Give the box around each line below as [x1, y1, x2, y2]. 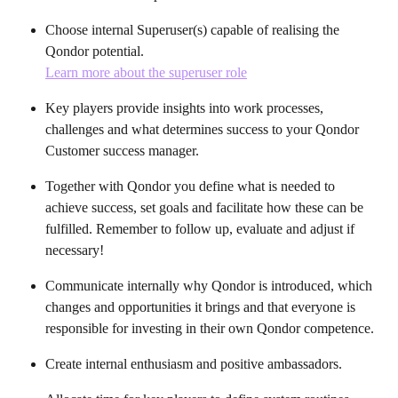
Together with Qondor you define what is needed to [45, 178, 338, 194]
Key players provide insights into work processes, [45, 99, 327, 115]
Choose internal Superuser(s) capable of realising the [45, 21, 343, 37]
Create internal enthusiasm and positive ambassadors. [45, 355, 342, 371]
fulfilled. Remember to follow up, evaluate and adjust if [45, 220, 358, 236]
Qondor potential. [45, 43, 147, 59]
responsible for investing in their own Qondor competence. [45, 320, 374, 336]
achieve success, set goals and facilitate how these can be [45, 199, 367, 215]
